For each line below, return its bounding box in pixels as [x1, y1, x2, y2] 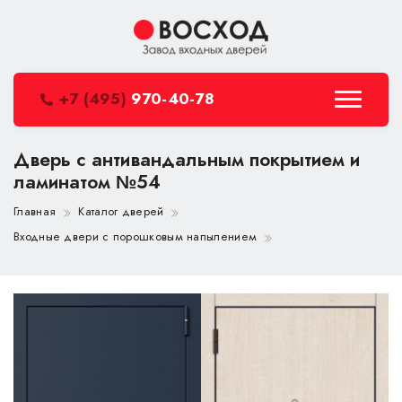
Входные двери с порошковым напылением [13, 228, 258, 245]
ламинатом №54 [13, 169, 161, 196]
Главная [13, 203, 57, 220]
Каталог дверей [78, 203, 164, 220]
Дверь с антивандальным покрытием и [13, 146, 360, 173]
